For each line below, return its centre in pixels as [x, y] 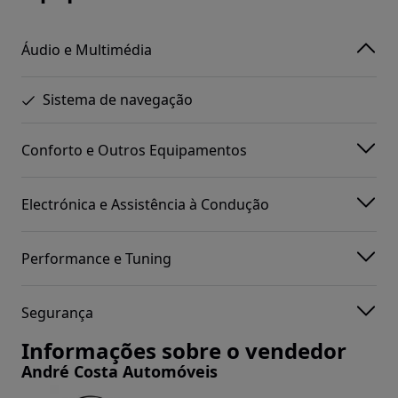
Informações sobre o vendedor [184, 351]
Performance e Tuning [96, 258]
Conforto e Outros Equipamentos [134, 150]
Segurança [57, 312]
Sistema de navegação [118, 100]
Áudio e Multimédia [87, 49]
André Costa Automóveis [119, 372]
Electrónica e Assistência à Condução [145, 204]
